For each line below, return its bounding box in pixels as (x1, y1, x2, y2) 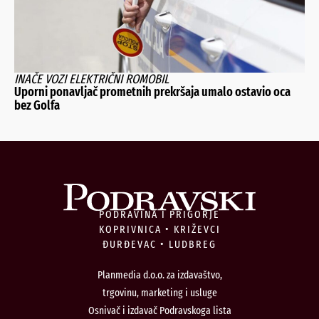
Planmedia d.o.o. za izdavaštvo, (97, 268, 222, 281)
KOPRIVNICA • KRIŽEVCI (98, 222, 221, 236)
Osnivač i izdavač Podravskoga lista (88, 303, 231, 317)
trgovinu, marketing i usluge (102, 286, 217, 299)
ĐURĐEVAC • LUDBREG (103, 237, 216, 251)
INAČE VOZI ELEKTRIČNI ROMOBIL (14, 71, 169, 88)
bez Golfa (14, 98, 60, 114)
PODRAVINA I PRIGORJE (99, 207, 220, 221)
